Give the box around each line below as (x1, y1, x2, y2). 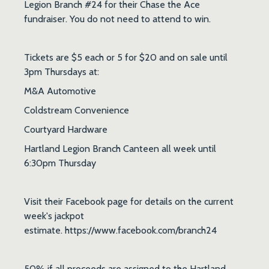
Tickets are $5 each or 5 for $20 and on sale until (24, 51, 228, 63)
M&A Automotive (24, 85, 96, 97)
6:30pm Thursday (24, 157, 96, 169)
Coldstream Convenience (24, 104, 129, 116)
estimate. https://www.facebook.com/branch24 (24, 224, 219, 236)
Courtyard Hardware (24, 123, 107, 135)
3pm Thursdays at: (24, 65, 99, 77)
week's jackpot (24, 210, 84, 222)
